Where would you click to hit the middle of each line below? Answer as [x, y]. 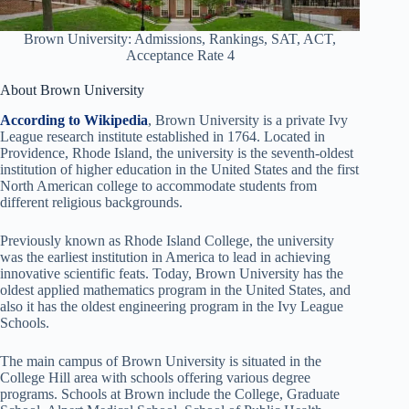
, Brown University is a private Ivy [248, 120]
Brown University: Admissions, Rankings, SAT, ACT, [180, 39]
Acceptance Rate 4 [180, 55]
